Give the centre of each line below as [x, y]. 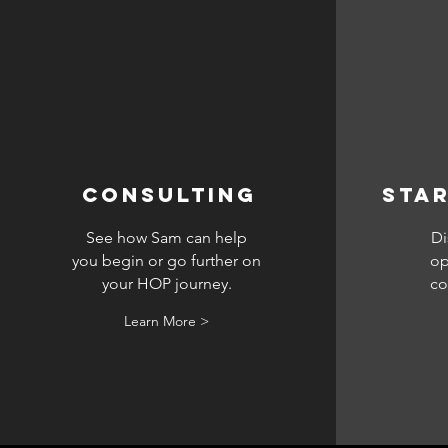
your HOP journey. [166, 283]
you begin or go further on [166, 260]
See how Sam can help [166, 237]
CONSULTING [169, 194]
